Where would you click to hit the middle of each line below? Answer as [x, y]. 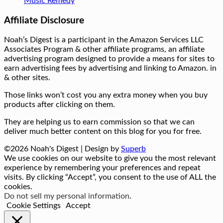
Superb [133, 149]
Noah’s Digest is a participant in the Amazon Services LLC [104, 40]
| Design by [101, 149]
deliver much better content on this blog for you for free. [103, 132]
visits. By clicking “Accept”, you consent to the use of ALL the [110, 177]
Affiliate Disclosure [44, 20]
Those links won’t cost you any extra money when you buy [106, 95]
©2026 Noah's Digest [42, 149]
